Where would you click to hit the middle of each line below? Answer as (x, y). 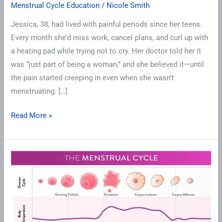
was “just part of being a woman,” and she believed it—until (108, 65)
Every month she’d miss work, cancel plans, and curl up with (110, 38)
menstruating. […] (39, 91)
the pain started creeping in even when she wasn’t (93, 78)
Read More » (32, 116)
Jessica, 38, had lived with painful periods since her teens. (107, 25)
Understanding (34, 196)
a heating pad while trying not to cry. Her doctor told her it (106, 51)
